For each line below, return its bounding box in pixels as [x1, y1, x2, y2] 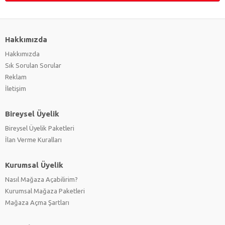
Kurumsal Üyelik [5, 160, 63, 169]
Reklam [5, 73, 27, 80]
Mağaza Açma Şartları [5, 198, 69, 206]
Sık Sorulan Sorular [5, 61, 61, 69]
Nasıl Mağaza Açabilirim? [5, 175, 78, 183]
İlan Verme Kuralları [5, 136, 62, 143]
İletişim [5, 84, 26, 92]
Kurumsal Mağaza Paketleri [5, 187, 85, 194]
